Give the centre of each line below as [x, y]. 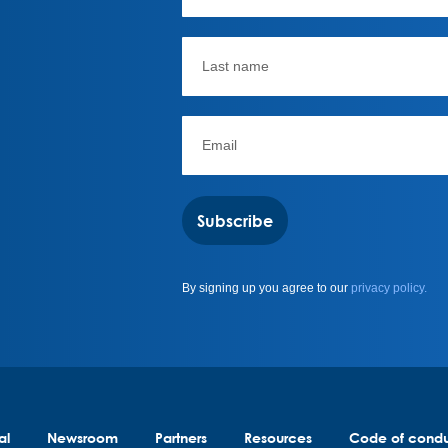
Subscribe [235, 220]
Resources [278, 437]
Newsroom [82, 437]
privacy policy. [389, 288]
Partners [181, 437]
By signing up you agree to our [266, 288]
